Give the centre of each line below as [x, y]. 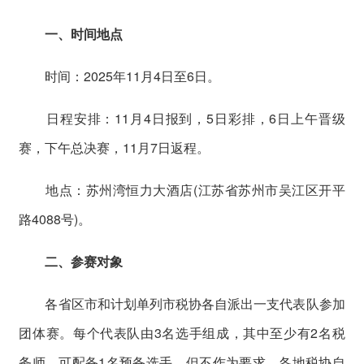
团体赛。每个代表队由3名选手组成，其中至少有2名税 [182, 332]
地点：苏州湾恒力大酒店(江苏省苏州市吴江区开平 [182, 189]
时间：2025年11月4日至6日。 [120, 76]
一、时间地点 [84, 33]
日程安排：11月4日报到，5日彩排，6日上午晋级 [182, 118]
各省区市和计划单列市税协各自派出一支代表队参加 [182, 303]
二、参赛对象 [84, 261]
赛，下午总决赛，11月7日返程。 [115, 147]
